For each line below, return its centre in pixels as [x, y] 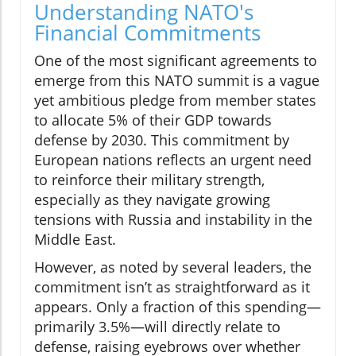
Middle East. [75, 240]
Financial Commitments [147, 33]
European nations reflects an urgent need [173, 160]
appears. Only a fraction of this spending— [178, 307]
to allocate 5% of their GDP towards [153, 120]
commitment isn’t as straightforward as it [172, 287]
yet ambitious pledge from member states [175, 101]
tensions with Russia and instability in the [173, 220]
